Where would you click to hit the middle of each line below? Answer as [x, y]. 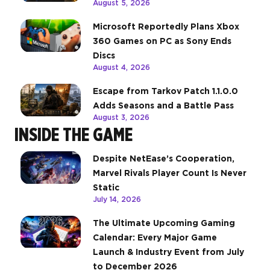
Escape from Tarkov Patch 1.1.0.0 [165, 91]
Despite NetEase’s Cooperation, [164, 159]
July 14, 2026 [117, 199]
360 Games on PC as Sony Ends [162, 41]
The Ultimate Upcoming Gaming [164, 223]
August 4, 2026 [121, 67]
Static [106, 188]
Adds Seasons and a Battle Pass [163, 106]
